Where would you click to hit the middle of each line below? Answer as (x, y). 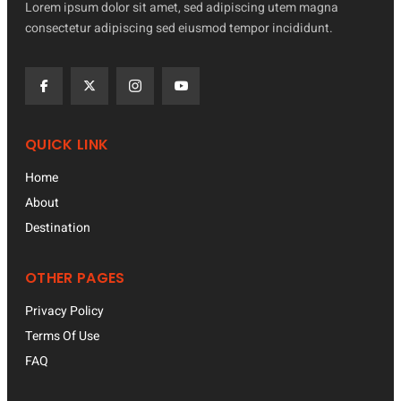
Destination (58, 227)
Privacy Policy (64, 311)
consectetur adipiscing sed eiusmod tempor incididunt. (179, 28)
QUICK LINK (67, 144)
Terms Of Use (62, 336)
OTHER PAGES (75, 277)
